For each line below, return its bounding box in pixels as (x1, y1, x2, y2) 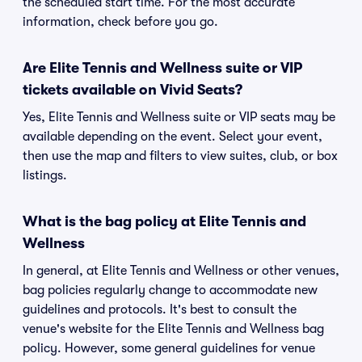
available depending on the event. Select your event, (23, 129, 322, 144)
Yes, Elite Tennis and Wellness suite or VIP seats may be (23, 110, 335, 124)
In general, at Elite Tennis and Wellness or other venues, (23, 263, 339, 278)
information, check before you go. (23, 15, 218, 29)
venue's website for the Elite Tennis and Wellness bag (23, 322, 324, 336)
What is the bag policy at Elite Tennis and (23, 213, 306, 229)
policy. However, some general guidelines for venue (23, 341, 315, 356)
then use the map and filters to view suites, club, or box (23, 149, 338, 163)
